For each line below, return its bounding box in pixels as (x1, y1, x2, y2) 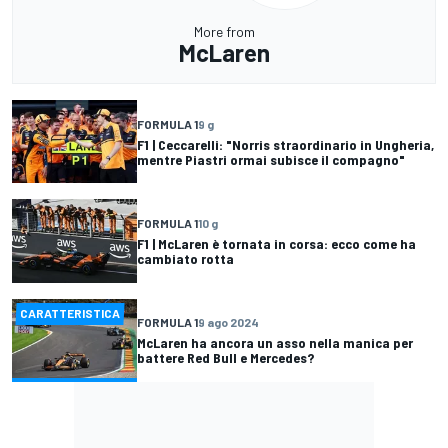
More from (193, 23, 255, 41)
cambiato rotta (137, 250, 234, 268)
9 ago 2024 (198, 315, 259, 330)
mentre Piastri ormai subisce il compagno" (137, 150, 405, 168)
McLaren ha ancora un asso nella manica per (137, 334, 413, 352)
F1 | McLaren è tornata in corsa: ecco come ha (137, 235, 416, 253)
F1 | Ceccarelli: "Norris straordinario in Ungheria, (137, 135, 434, 153)
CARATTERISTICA (20, 305, 121, 320)
